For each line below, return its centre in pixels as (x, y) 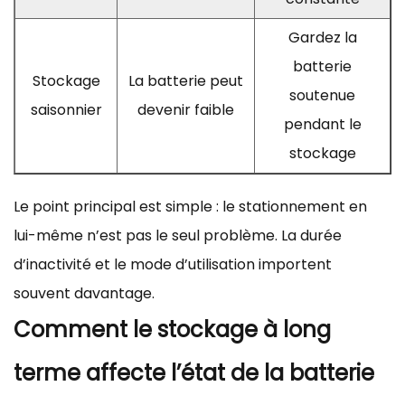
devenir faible (186, 109)
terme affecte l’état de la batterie (194, 372)
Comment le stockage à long (172, 329)
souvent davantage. (84, 293)
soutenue (322, 95)
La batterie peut (186, 80)
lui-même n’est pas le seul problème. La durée (178, 235)
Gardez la (322, 37)
